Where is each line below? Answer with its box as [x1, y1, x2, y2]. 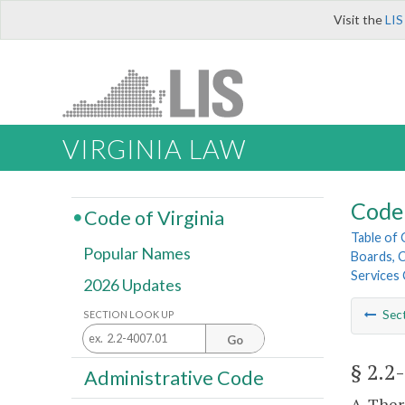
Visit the [334, 12, 385, 27]
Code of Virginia [83, 205, 224, 230]
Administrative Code [83, 365, 264, 390]
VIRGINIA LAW [62, 134, 246, 165]
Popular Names [83, 243, 191, 264]
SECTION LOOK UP [83, 307, 174, 320]
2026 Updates [83, 275, 182, 296]
